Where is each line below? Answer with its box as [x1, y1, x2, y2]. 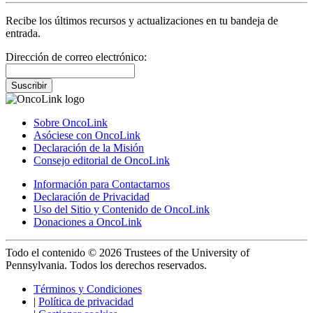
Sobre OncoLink [34, 117, 108, 129]
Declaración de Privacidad [34, 191, 150, 203]
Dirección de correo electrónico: [6, 51, 147, 64]
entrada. [6, 27, 41, 40]
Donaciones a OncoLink [34, 216, 142, 228]
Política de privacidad [38, 296, 133, 308]
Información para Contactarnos [34, 178, 170, 191]
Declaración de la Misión [34, 142, 144, 154]
